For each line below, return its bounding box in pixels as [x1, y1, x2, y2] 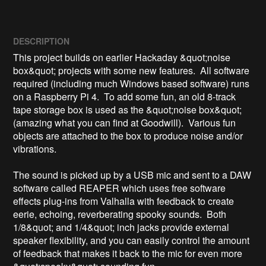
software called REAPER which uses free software [13, 181, 226, 195]
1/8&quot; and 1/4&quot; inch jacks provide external [13, 220, 230, 235]
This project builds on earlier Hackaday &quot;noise [13, 50, 231, 65]
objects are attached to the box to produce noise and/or [13, 129, 243, 143]
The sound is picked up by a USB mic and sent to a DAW [13, 168, 252, 182]
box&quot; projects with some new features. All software [13, 64, 250, 78]
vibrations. [13, 142, 62, 156]
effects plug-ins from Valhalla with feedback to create [13, 194, 235, 208]
